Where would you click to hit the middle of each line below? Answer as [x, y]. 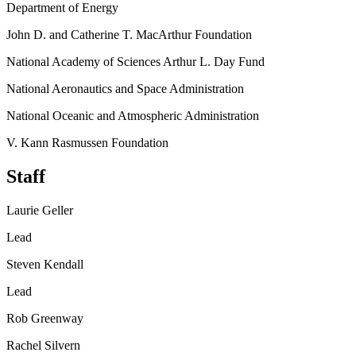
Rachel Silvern [43, 346]
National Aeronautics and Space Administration [125, 89]
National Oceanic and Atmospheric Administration [133, 116]
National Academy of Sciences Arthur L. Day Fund [135, 62]
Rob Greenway [45, 319]
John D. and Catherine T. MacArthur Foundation [129, 35]
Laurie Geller [40, 211]
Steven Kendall [45, 265]
